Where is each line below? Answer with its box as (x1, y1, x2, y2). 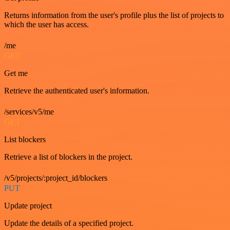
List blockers (4, 135, 46, 144)
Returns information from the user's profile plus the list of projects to (4, 11, 224, 20)
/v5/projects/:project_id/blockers (4, 174, 107, 183)
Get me (4, 69, 28, 78)
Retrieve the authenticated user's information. (4, 86, 149, 95)
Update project (4, 201, 52, 210)
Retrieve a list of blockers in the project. (4, 152, 132, 162)
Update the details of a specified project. (4, 219, 133, 228)
